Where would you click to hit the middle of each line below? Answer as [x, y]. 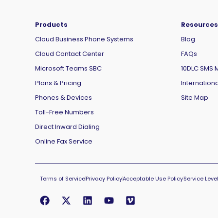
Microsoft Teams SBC [68, 68]
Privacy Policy [104, 178]
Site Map [195, 97]
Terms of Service [63, 178]
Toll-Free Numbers [64, 112]
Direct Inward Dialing [67, 127]
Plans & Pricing [58, 83]
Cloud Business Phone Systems [84, 39]
